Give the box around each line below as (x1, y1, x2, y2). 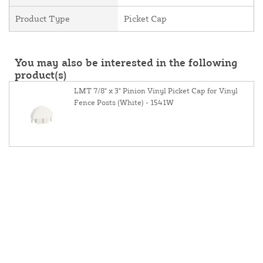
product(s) (15, 68, 68, 82)
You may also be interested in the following (15, 56, 238, 69)
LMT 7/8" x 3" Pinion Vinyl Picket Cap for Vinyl (74, 86, 238, 96)
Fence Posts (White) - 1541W (74, 97, 174, 107)
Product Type (15, 13, 70, 25)
